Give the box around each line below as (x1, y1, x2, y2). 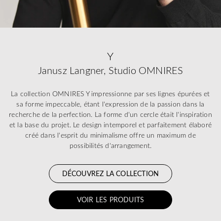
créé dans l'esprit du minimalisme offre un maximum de (25, 130, 196, 140)
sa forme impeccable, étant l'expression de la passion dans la (16, 99, 205, 109)
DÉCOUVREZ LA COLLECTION (62, 169, 159, 178)
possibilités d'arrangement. (69, 141, 152, 150)
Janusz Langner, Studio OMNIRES (37, 64, 184, 76)
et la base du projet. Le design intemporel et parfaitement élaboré (9, 120, 212, 129)
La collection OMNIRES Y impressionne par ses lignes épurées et (11, 89, 210, 98)
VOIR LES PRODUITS (76, 195, 145, 204)
